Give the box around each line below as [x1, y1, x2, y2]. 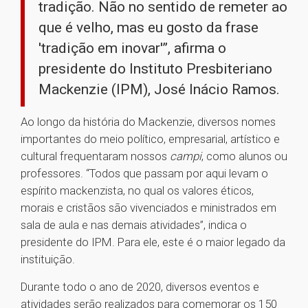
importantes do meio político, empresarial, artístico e [21, 132, 280, 146]
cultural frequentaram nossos [21, 149, 170, 164]
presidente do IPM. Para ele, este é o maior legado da [21, 235, 285, 250]
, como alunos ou [201, 149, 287, 164]
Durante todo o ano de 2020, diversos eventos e [21, 280, 259, 294]
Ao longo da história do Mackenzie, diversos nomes [21, 115, 276, 129]
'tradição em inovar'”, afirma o [38, 40, 226, 57]
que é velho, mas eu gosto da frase [38, 19, 258, 36]
